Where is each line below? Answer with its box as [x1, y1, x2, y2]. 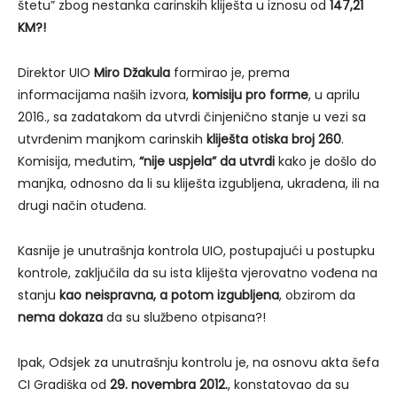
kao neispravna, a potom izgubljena [59, 286, 279, 305]
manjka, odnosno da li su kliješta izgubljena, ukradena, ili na [18, 175, 379, 193]
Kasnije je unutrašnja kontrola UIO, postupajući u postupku [18, 242, 375, 261]
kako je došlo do [275, 152, 377, 171]
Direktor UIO [18, 64, 94, 82]
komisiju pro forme [192, 86, 308, 105]
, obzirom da [279, 286, 355, 305]
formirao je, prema [170, 64, 290, 82]
